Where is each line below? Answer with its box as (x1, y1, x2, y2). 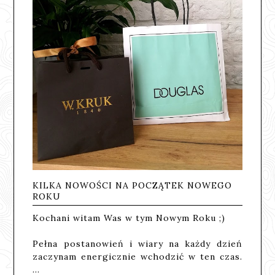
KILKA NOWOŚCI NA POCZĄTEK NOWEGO (33, 179, 233, 191)
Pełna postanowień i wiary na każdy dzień (33, 238, 242, 249)
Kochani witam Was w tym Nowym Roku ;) (33, 212, 226, 223)
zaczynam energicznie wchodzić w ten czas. (33, 250, 242, 262)
